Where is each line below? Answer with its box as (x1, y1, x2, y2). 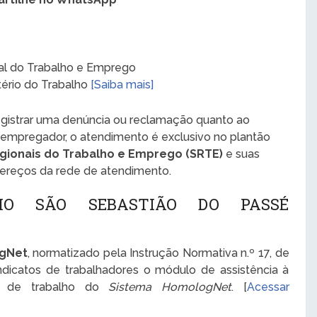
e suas (223, 146, 260, 161)
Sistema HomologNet (108, 279, 231, 294)
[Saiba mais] (91, 78, 154, 92)
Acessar (246, 279, 289, 294)
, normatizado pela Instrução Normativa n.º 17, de (27, 246, 289, 260)
